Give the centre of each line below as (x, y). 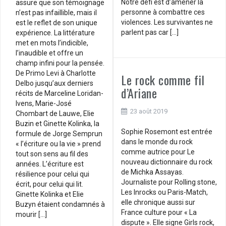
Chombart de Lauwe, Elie (55, 113)
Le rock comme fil (163, 79)
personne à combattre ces (163, 12)
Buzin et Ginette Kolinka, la (58, 123)
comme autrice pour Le (158, 152)
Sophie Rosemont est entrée (167, 131)
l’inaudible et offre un (49, 53)
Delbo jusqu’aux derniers (54, 83)
